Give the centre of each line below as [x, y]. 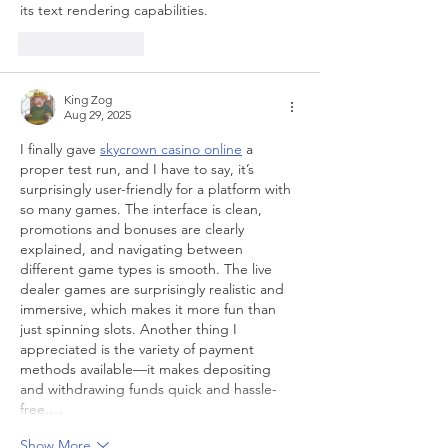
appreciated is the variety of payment [139, 349]
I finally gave [60, 149]
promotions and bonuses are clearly [134, 229]
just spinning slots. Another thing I [130, 329]
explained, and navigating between [133, 249]
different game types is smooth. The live [148, 269]
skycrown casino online [171, 149]
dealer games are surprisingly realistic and [154, 289]
